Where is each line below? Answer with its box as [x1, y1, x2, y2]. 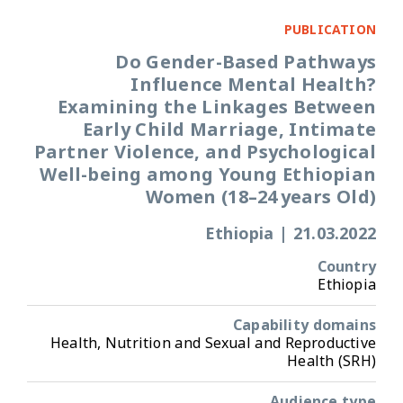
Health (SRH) [287, 345, 376, 377]
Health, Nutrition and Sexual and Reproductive [49, 327, 376, 359]
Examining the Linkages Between [57, 88, 376, 127]
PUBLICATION [283, 16, 376, 43]
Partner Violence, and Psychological [33, 133, 376, 172]
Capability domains [233, 309, 376, 341]
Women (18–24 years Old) [145, 178, 376, 217]
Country [317, 251, 376, 282]
